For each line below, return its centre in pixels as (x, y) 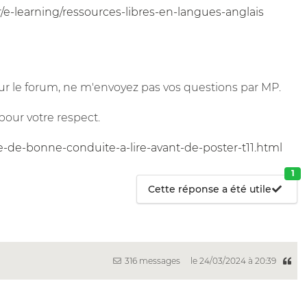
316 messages (152, 260)
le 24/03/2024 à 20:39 (235, 260)
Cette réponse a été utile (209, 189)
